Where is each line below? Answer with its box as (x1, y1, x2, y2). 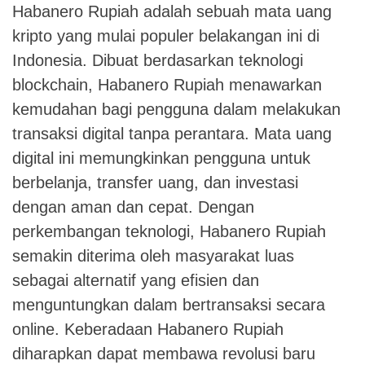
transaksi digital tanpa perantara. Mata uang (12, 125, 332, 143)
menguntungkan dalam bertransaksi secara (12, 296, 325, 314)
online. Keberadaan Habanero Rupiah (12, 320, 284, 339)
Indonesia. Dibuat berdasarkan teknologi (12, 51, 303, 70)
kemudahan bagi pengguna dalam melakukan (12, 100, 341, 119)
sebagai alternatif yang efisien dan (12, 271, 259, 290)
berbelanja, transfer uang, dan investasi (12, 174, 298, 192)
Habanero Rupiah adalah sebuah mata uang (12, 2, 332, 21)
